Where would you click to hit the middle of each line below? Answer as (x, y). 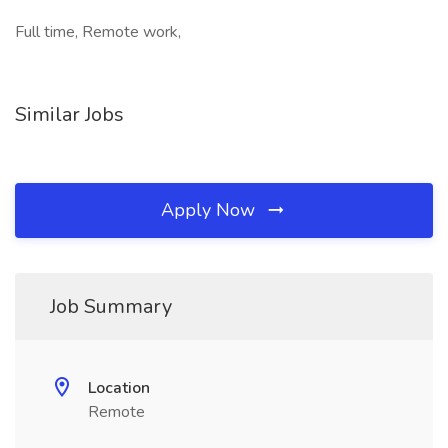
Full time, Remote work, (98, 32)
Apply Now (210, 210)
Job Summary (111, 306)
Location (119, 388)
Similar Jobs (69, 114)
